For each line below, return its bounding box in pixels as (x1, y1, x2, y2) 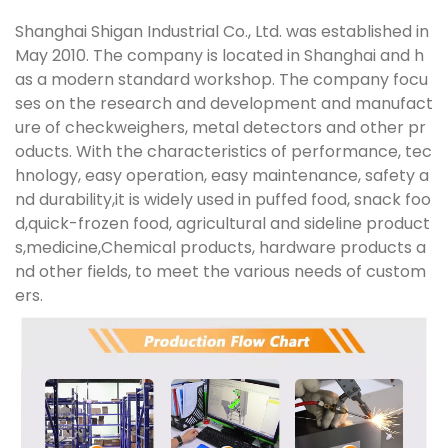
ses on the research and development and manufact (15, 92, 433, 116)
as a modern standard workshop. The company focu (15, 68, 428, 92)
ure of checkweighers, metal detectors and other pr (15, 116, 426, 140)
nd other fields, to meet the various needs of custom (15, 260, 426, 284)
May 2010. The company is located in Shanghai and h (15, 44, 424, 68)
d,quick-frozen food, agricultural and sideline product (15, 212, 430, 236)
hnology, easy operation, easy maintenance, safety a (15, 164, 429, 188)
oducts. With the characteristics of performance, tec (15, 140, 432, 164)
